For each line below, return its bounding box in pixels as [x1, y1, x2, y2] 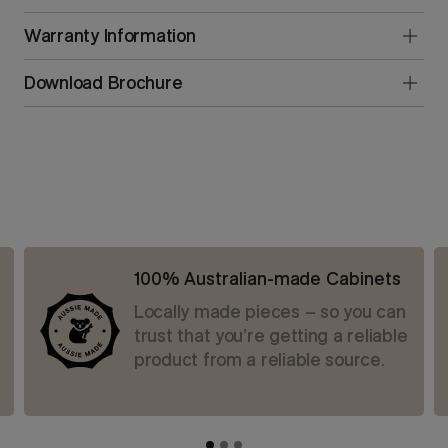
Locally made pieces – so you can [133, 299, 406, 323]
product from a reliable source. [133, 347, 385, 371]
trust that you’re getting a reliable [133, 323, 408, 347]
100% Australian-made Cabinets [133, 266, 402, 290]
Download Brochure [24, 70, 183, 94]
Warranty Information [24, 23, 196, 47]
